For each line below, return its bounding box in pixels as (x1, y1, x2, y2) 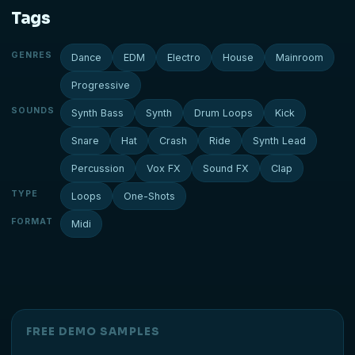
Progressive (71, 79, 130, 92)
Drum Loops (194, 107, 253, 120)
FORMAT (11, 216, 54, 227)
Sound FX (203, 162, 249, 175)
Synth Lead (253, 135, 306, 147)
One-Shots (124, 190, 175, 203)
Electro (167, 52, 200, 64)
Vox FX (147, 162, 181, 175)
